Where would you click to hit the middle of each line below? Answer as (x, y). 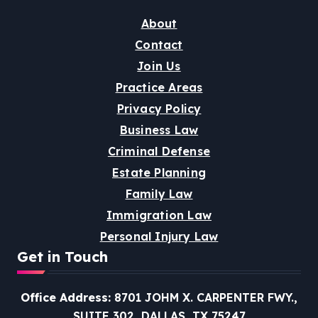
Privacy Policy (159, 109)
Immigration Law (159, 215)
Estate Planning (159, 173)
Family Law (159, 194)
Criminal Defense (159, 152)
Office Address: (66, 298)
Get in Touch (62, 257)
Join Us (159, 66)
